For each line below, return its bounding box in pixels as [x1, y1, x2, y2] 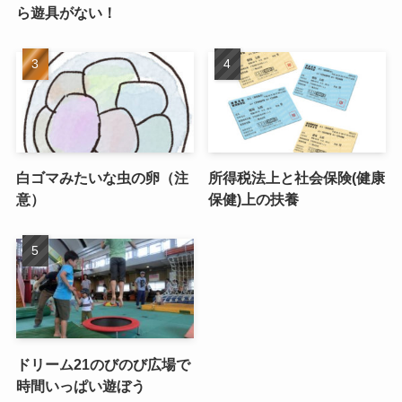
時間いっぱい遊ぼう [15, 377, 145, 394]
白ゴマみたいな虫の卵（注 [15, 169, 188, 186]
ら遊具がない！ [15, 4, 117, 22]
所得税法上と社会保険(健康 [208, 169, 386, 186]
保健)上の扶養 [208, 190, 300, 207]
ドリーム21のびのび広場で [15, 355, 190, 372]
